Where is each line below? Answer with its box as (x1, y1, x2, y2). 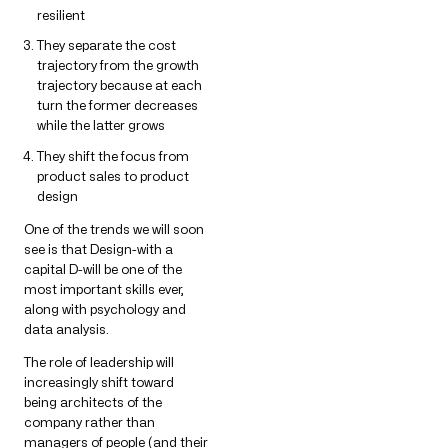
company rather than (24, 413, 155, 430)
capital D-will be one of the (24, 260, 182, 277)
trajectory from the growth (37, 57, 199, 74)
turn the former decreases (37, 97, 198, 114)
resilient (37, 6, 85, 23)
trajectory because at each (37, 77, 202, 94)
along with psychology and (24, 300, 186, 317)
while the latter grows (37, 117, 165, 134)
